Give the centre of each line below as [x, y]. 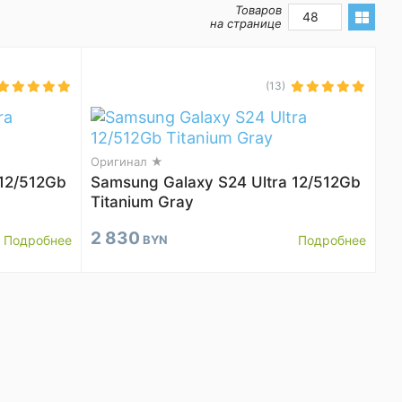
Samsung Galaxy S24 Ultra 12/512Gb [226, 182]
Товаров [258, 10]
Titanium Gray [142, 202]
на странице [246, 23]
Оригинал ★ [127, 162]
